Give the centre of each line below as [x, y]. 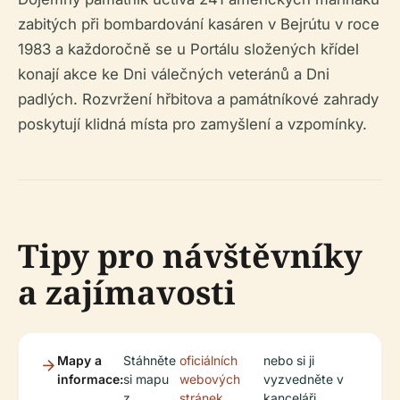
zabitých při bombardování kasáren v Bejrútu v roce [199, 25]
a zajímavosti [127, 293]
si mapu [146, 379]
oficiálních [208, 361]
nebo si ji [288, 361]
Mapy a [79, 361]
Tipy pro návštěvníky [190, 256]
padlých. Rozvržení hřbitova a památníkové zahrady [198, 100]
